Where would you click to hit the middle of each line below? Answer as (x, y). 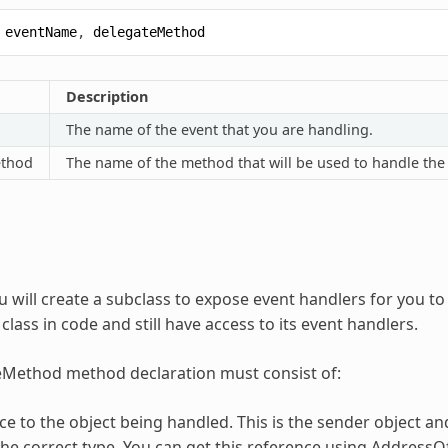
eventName (40, 31)
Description (106, 96)
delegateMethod (148, 31)
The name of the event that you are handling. (219, 129)
